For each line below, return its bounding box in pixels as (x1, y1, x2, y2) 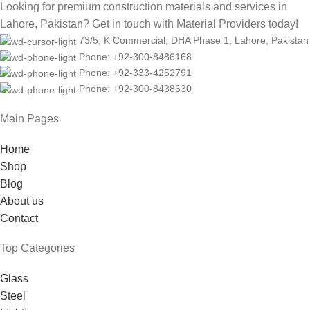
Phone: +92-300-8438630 (79, 83, 192, 95)
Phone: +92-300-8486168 (79, 51, 192, 62)
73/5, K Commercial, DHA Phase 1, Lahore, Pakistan (79, 35, 309, 46)
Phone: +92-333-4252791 (79, 66, 192, 78)
